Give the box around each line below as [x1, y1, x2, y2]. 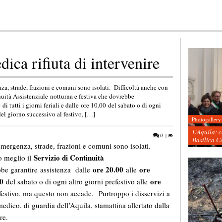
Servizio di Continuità [34, 152, 104, 164]
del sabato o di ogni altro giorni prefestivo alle [6, 176, 150, 187]
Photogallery [191, 115, 221, 123]
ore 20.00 [93, 164, 126, 175]
